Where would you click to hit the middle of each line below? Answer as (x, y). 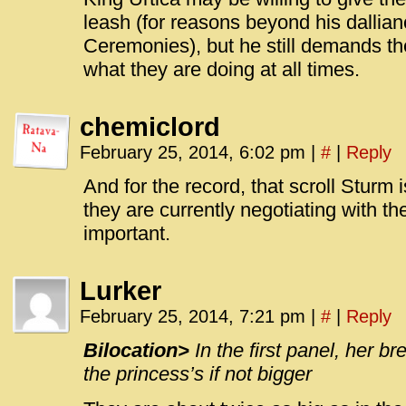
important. (127, 233)
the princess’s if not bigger (198, 374)
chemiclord (150, 127)
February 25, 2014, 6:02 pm (195, 152)
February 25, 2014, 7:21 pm (195, 316)
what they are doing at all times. (222, 69)
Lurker (121, 291)
